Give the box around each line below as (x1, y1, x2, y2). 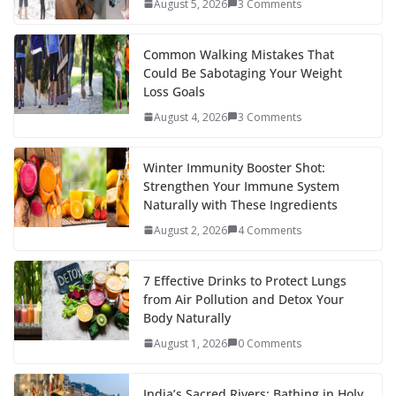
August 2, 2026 (154, 222, 227, 238)
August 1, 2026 (154, 335, 227, 351)
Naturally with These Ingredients (143, 195, 338, 213)
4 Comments (238, 222, 301, 238)
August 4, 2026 (154, 109, 227, 125)
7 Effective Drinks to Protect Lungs (143, 271, 346, 289)
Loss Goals (143, 82, 205, 100)
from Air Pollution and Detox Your (143, 290, 344, 308)
